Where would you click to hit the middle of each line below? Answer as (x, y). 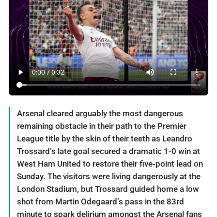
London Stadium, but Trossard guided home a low (108, 189)
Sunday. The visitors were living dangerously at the (109, 176)
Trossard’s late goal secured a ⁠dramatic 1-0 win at (108, 151)
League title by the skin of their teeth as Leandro (105, 138)
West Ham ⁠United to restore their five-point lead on (110, 163)
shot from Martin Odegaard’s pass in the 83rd (101, 201)
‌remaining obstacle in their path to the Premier (102, 126)
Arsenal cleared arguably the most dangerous (100, 113)
